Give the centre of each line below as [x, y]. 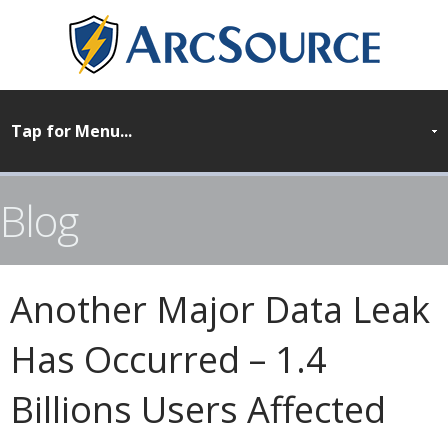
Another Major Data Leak [220, 309]
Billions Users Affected [198, 409]
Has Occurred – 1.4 [168, 359]
